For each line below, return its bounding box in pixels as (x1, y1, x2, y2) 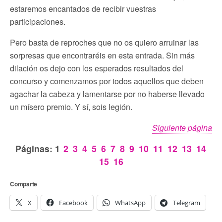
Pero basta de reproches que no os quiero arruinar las (10, 36, 199, 48)
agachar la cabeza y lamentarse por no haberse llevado (10, 88, 205, 100)
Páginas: (15, 142, 55, 155)
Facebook (59, 198, 88, 207)
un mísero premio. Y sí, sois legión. (10, 101, 132, 112)
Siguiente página (152, 121, 212, 133)
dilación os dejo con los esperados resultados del (10, 62, 183, 74)
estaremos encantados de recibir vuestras (10, 2, 156, 14)
